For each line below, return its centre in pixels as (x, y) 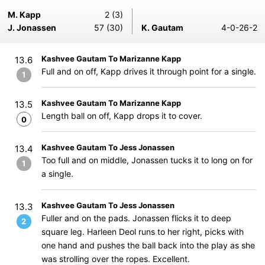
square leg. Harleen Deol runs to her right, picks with (143, 232)
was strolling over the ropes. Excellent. (116, 259)
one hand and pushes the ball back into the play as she (148, 245)
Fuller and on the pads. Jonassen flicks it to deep (136, 218)
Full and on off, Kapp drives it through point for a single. (149, 71)
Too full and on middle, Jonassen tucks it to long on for (147, 160)
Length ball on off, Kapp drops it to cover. (122, 116)
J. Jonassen (32, 28)
